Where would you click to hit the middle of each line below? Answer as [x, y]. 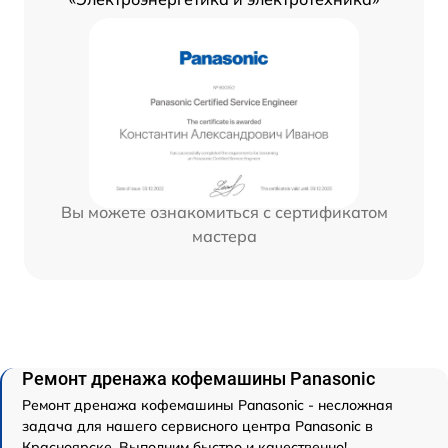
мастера [224, 236]
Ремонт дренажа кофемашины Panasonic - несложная [207, 405]
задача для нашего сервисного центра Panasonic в [197, 426]
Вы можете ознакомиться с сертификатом [224, 212]
